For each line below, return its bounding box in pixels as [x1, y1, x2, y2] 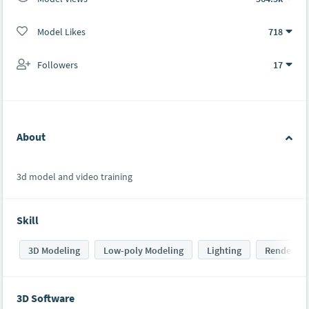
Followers [37, 59, 78, 71]
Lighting [207, 244, 241, 257]
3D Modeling [28, 244, 80, 257]
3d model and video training [17, 170, 132, 183]
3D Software [17, 291, 74, 306]
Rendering [265, 244, 308, 257]
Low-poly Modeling [103, 244, 183, 257]
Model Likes [37, 26, 86, 38]
